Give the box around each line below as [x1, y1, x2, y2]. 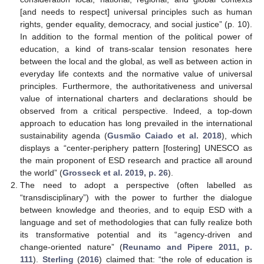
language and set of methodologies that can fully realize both [20, 217, 252, 227]
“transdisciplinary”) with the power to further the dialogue [20, 193, 252, 202]
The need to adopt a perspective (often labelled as [20, 180, 252, 190]
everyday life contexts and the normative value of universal [20, 69, 252, 78]
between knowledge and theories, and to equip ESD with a [20, 205, 252, 214]
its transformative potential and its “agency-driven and [20, 230, 252, 239]
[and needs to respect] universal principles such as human [20, 7, 252, 16]
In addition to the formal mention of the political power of [20, 32, 252, 41]
